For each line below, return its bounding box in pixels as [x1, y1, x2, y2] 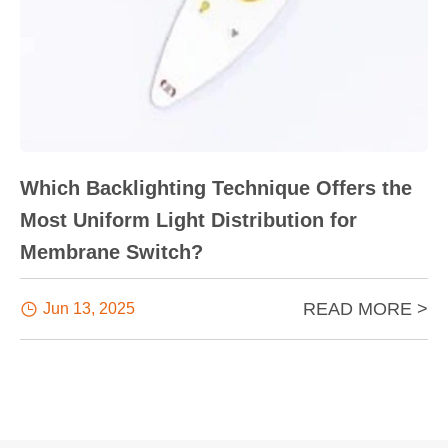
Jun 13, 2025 [43, 299, 135, 317]
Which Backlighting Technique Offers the [20, 176, 412, 199]
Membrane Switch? [20, 240, 203, 263]
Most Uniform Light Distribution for [20, 208, 357, 231]
